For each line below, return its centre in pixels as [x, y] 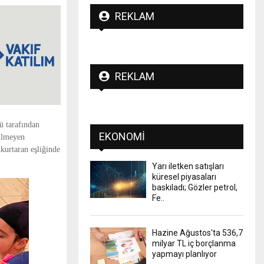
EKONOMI [122, 136]
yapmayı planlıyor [184, 254]
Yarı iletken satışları [188, 166]
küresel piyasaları [184, 176]
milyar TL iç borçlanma [194, 243]
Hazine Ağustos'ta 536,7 [197, 232]
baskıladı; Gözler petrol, [195, 187]
